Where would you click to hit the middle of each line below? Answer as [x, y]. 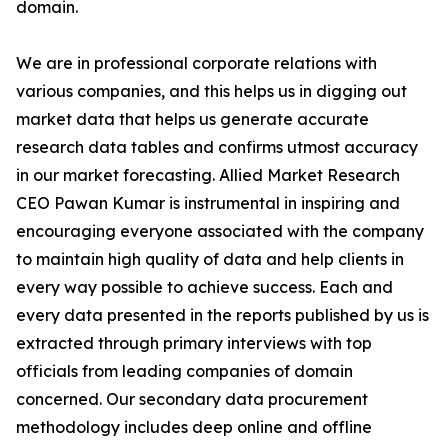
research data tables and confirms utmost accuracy [217, 147]
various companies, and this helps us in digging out [211, 91]
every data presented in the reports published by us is [222, 315]
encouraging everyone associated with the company [220, 231]
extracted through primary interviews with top [194, 343]
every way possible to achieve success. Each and [204, 287]
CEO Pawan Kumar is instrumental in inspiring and [208, 203]
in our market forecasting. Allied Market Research [208, 175]
